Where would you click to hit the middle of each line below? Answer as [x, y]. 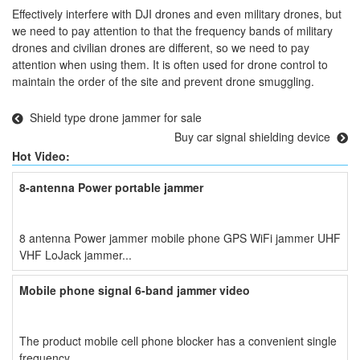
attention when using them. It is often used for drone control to [170, 64]
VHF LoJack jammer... [76, 255]
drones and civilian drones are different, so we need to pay [161, 47]
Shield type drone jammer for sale [116, 117]
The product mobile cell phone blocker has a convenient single [178, 341]
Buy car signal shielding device [252, 137]
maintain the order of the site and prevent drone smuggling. [163, 81]
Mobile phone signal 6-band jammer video [135, 290]
